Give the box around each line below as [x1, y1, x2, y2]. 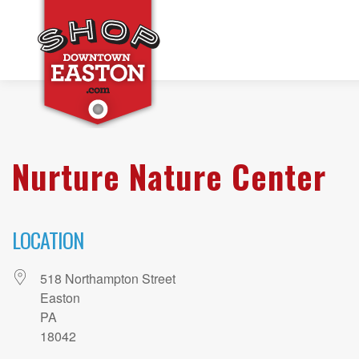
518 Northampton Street [40, 269, 175, 288]
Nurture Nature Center [12, 152, 326, 200]
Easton [40, 288, 80, 308]
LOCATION [12, 224, 83, 256]
